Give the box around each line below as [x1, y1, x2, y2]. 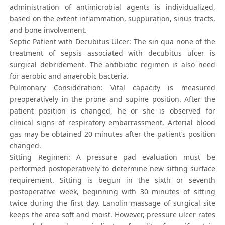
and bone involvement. [10, 25, 87, 35]
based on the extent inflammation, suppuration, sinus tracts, [10, 14, 215, 24]
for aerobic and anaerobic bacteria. [10, 71, 129, 81]
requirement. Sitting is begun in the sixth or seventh [10, 175, 215, 185]
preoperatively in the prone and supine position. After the [10, 94, 215, 104]
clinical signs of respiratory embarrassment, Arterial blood [10, 118, 215, 128]
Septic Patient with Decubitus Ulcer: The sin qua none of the [10, 37, 215, 47]
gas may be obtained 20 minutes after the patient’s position [10, 129, 215, 139]
